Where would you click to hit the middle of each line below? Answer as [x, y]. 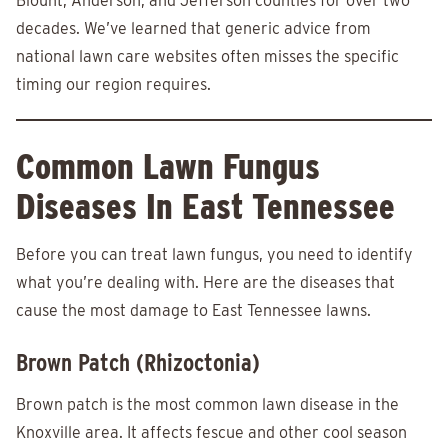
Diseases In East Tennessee [205, 206]
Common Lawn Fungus [168, 166]
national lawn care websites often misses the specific [207, 57]
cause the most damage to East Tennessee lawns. [193, 311]
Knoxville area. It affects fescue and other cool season [211, 433]
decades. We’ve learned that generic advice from [193, 29]
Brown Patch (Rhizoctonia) [138, 363]
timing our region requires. [113, 85]
